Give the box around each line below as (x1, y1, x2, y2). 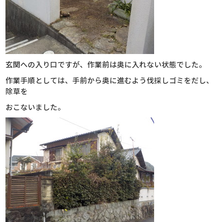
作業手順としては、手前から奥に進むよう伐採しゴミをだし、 (5, 75, 214, 86)
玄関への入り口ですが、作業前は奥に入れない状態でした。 (5, 59, 207, 70)
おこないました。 (5, 102, 65, 112)
